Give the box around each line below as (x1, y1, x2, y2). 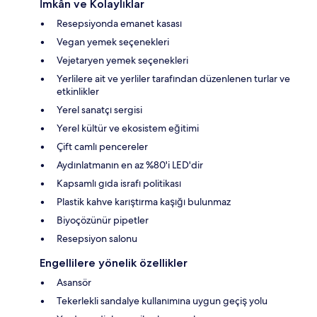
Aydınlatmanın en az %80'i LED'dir (57, 158, 203, 172)
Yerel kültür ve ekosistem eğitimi (57, 122, 199, 135)
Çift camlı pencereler (57, 140, 148, 154)
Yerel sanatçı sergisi (57, 103, 142, 117)
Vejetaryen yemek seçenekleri (57, 54, 188, 67)
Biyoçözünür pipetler (57, 214, 149, 227)
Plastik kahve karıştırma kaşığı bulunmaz (57, 195, 231, 209)
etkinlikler (57, 85, 99, 98)
